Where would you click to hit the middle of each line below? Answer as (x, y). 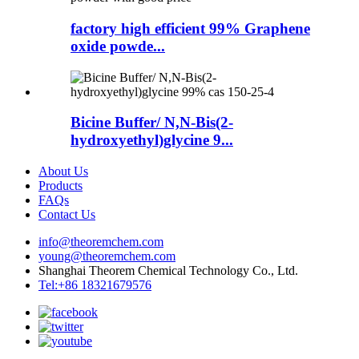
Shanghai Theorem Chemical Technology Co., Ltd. (168, 271)
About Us (63, 171)
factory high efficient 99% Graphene (190, 28)
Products (61, 186)
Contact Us (67, 215)
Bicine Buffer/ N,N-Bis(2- (152, 123)
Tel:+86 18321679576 (95, 285)
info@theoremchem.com (101, 242)
